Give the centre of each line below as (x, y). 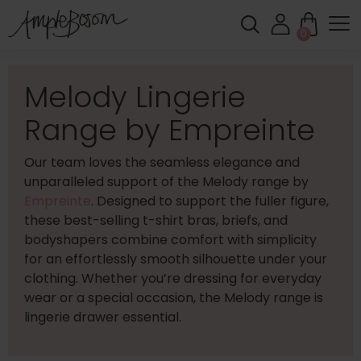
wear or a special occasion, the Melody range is (174, 298)
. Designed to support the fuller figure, (210, 201)
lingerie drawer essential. (103, 317)
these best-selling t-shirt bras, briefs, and (156, 220)
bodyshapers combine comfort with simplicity (170, 240)
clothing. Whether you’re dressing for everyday (173, 278)
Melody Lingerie (135, 97)
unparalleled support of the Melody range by (166, 182)
